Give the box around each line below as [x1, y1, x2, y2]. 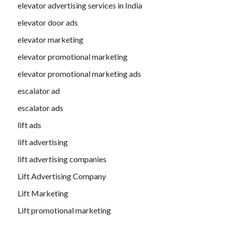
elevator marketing [18, 35, 83, 45]
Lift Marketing [18, 188, 68, 198]
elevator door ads [18, 18, 78, 28]
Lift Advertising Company [18, 171, 106, 181]
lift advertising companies [18, 154, 106, 164]
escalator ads [18, 103, 63, 113]
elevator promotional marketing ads [18, 69, 141, 79]
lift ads [18, 120, 41, 130]
